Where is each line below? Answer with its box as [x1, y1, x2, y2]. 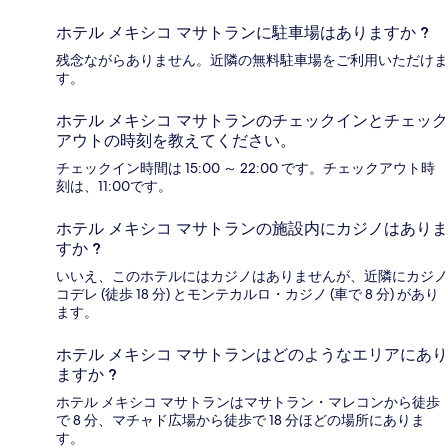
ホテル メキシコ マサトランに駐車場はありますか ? [56, 23, 429, 43]
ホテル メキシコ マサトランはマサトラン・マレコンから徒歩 [56, 393, 440, 412]
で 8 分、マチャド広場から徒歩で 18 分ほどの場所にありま [56, 411, 425, 430]
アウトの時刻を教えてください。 [56, 131, 296, 151]
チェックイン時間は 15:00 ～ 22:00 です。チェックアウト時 [56, 159, 435, 178]
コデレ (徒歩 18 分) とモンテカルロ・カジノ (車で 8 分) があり [56, 285, 439, 304]
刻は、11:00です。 [56, 177, 172, 196]
